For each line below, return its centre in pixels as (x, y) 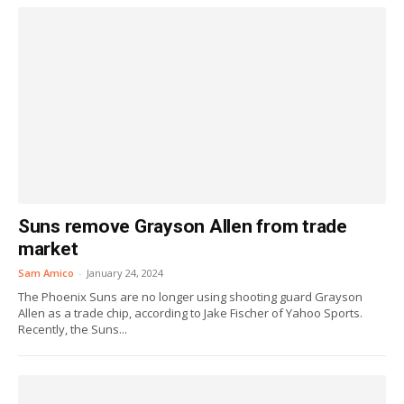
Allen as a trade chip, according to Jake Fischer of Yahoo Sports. (190, 313)
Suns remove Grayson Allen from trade (183, 226)
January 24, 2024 (125, 273)
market (48, 249)
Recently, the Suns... (73, 329)
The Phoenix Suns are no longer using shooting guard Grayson (190, 297)
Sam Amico (46, 273)
